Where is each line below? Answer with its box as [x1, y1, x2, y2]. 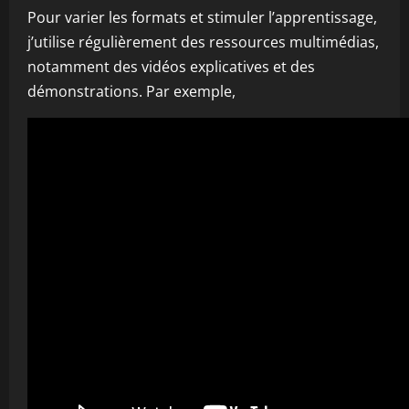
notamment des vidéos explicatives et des [27, 57, 315, 77]
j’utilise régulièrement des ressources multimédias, [27, 32, 379, 52]
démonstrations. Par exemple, [27, 81, 236, 101]
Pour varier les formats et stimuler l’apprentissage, [27, 7, 377, 27]
